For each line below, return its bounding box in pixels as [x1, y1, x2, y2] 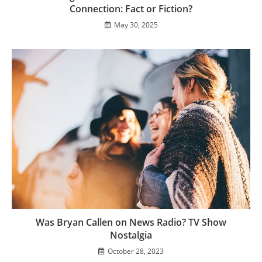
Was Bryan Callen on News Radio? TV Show [36, 215, 226, 229]
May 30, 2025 [113, 20, 158, 30]
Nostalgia [110, 228, 152, 242]
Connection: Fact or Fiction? [70, 2, 192, 16]
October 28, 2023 [108, 246, 164, 256]
